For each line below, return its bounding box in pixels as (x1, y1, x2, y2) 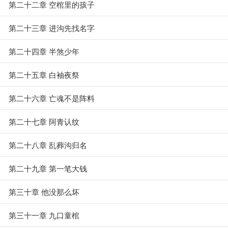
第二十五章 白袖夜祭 (9, 69, 79, 80)
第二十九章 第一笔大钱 (9, 163, 87, 174)
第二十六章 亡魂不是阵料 (9, 93, 95, 103)
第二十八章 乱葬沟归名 (9, 139, 87, 150)
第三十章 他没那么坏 (9, 186, 79, 197)
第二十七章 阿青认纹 (9, 116, 79, 127)
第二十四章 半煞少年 (9, 46, 79, 56)
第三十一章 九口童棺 (9, 210, 79, 220)
